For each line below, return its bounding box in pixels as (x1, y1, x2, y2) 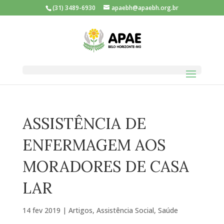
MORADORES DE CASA (22, 156, 189, 176)
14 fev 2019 (22, 205, 60, 215)
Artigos (68, 205, 92, 215)
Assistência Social (96, 205, 154, 215)
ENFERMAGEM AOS (22, 135, 165, 154)
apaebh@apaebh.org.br (111, 3, 178, 12)
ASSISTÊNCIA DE (22, 113, 146, 133)
